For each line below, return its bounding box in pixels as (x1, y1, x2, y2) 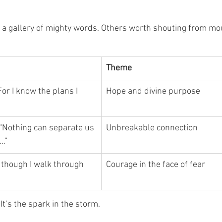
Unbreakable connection (106, 123, 198, 133)
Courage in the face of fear (106, 160, 205, 170)
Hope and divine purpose (106, 86, 200, 97)
